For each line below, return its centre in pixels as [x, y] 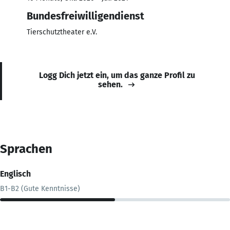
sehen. [110, 84]
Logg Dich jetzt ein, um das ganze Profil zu [117, 75]
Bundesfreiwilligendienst [85, 16]
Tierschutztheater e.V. [62, 32]
